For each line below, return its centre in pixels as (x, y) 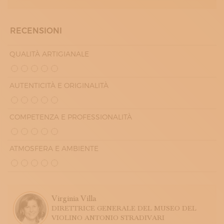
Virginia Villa (74, 198)
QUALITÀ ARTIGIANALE (49, 54)
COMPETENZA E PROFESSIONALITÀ (71, 117)
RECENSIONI (36, 31)
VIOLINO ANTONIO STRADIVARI (108, 218)
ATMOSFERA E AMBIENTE (54, 148)
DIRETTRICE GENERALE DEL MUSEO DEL (124, 208)
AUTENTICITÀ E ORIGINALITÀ (59, 85)
